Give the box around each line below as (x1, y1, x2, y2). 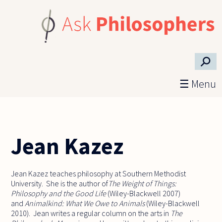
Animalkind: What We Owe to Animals (25, 198, 145, 208)
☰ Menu (179, 77, 216, 91)
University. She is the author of (11, 178, 109, 188)
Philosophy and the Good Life (11, 188, 107, 198)
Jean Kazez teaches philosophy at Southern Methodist (11, 168, 186, 178)
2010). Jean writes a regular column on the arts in (11, 208, 171, 218)
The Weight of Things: (108, 178, 177, 188)
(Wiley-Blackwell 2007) (106, 188, 181, 198)
